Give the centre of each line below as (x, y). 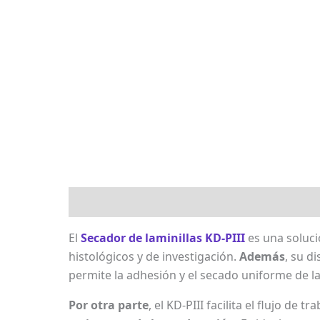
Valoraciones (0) (244, 202)
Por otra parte (109, 305)
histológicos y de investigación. (154, 257)
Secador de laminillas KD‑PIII (163, 238)
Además (262, 257)
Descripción (102, 202)
